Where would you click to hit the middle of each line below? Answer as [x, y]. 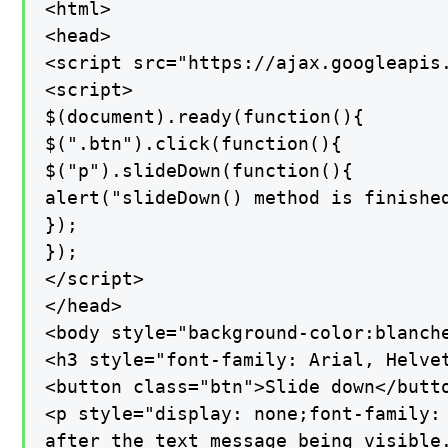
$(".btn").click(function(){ [194, 143]
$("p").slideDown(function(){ [199, 170]
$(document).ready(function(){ [205, 116]
